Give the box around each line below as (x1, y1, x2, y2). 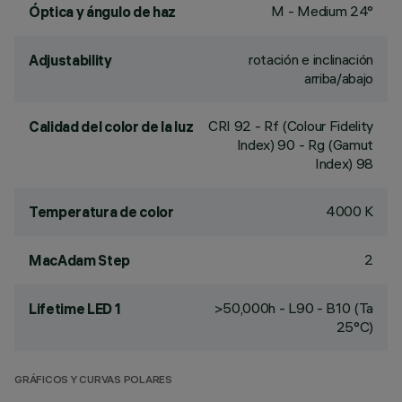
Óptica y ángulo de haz (29, 3, 176, 21)
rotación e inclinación (249, 50, 373, 68)
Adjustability (29, 51, 112, 69)
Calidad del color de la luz (29, 118, 194, 135)
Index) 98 (314, 154, 373, 172)
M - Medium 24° (271, 2, 373, 20)
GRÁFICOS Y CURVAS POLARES (14, 375, 172, 387)
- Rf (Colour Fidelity (251, 117, 373, 135)
